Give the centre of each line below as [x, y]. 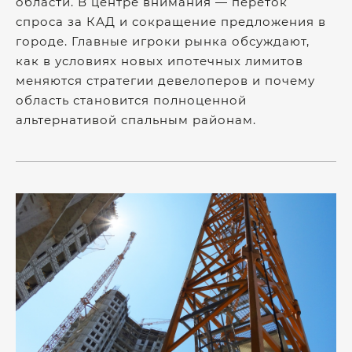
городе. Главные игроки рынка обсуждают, [163, 41]
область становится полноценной [131, 100]
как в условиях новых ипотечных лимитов [159, 60]
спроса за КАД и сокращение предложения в [171, 21]
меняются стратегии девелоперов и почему [165, 80]
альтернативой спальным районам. [136, 119]
